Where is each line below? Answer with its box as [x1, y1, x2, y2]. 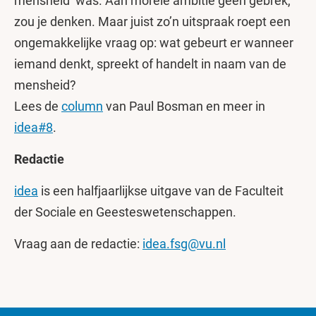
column [61, 99, 103, 114]
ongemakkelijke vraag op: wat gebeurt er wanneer [14, 35, 293, 50]
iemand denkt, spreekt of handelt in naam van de [14, 56, 286, 71]
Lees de [14, 99, 61, 114]
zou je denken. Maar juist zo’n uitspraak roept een [14, 14, 291, 29]
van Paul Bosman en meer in [103, 99, 265, 114]
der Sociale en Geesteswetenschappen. [14, 205, 236, 219]
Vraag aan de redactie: [14, 236, 142, 251]
